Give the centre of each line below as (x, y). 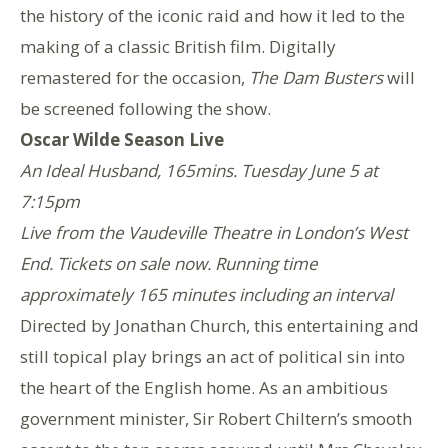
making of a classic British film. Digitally (178, 46)
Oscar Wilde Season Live (122, 139)
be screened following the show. (145, 108)
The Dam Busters (316, 77)
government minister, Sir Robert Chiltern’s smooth (216, 418)
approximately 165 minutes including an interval (206, 294)
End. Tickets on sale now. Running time (169, 263)
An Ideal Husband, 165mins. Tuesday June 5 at (199, 170)
